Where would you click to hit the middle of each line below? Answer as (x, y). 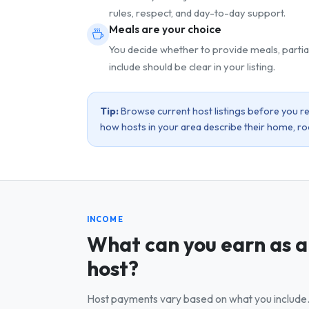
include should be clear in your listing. (192, 66)
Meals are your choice (165, 30)
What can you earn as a (197, 245)
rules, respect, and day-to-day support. (197, 13)
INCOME (105, 219)
